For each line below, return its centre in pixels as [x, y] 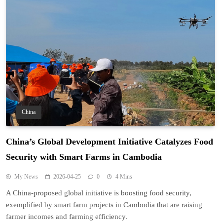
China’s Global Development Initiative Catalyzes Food [110, 141]
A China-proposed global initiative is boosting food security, [99, 193]
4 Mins [124, 176]
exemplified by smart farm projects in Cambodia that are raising [104, 204]
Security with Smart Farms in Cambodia [84, 157]
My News [26, 176]
